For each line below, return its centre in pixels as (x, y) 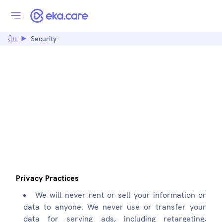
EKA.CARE (113, 113)
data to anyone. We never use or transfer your (115, 207)
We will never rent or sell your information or (121, 195)
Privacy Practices (47, 178)
